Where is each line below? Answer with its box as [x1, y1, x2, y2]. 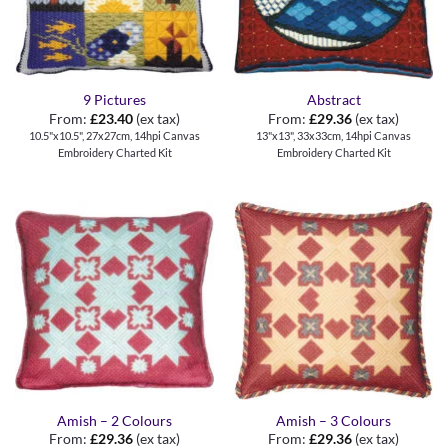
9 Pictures [83, 92, 146, 109]
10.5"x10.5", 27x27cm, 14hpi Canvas [29, 128, 200, 142]
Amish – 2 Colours [57, 412, 172, 429]
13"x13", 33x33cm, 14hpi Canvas [256, 128, 411, 142]
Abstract [306, 92, 361, 109]
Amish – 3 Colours [276, 412, 391, 429]
